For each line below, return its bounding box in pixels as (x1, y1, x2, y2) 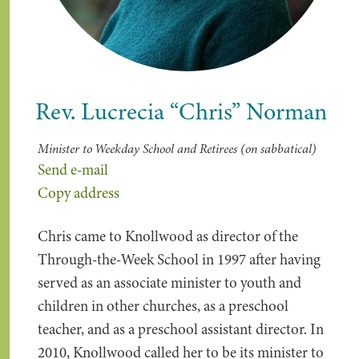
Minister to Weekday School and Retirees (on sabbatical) (38, 140, 317, 158)
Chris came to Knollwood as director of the (38, 226, 298, 247)
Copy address (38, 183, 119, 204)
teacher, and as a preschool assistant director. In (38, 319, 324, 340)
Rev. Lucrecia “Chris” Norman (35, 95, 327, 128)
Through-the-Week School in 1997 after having (38, 249, 321, 270)
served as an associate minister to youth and (38, 272, 301, 293)
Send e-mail (38, 159, 108, 180)
